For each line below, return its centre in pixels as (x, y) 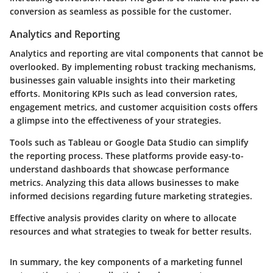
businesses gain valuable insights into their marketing (122, 80)
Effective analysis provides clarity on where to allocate (123, 218)
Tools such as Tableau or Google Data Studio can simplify (129, 142)
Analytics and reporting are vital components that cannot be (136, 53)
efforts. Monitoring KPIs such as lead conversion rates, (124, 93)
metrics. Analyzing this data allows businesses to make (124, 182)
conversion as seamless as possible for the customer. (121, 11)
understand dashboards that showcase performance (119, 169)
